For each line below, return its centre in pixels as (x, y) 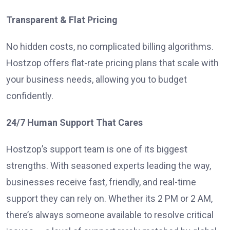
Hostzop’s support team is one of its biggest (97, 149)
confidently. (30, 96)
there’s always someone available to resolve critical (110, 215)
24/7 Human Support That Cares (74, 123)
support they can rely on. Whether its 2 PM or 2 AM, (109, 199)
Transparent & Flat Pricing (62, 20)
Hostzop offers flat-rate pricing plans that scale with (112, 63)
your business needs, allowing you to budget (97, 80)
